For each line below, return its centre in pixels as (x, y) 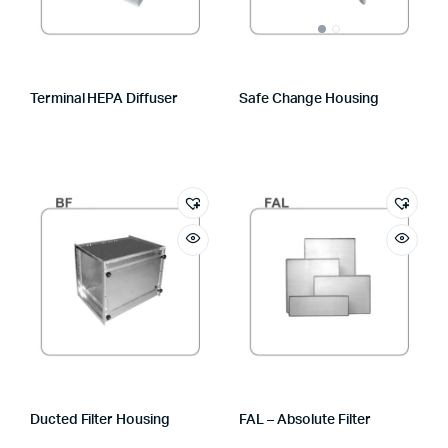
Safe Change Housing (309, 99)
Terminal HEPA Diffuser (104, 99)
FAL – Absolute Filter (305, 420)
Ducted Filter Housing (100, 420)
